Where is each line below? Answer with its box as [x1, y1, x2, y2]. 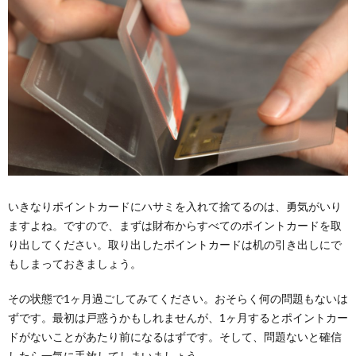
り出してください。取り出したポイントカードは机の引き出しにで [8, 238, 342, 252]
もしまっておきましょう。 [8, 257, 141, 271]
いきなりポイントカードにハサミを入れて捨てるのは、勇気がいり [8, 199, 342, 214]
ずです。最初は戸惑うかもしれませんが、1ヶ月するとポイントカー [8, 311, 348, 325]
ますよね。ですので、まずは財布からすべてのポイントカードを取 [8, 219, 342, 233]
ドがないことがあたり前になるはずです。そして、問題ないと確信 [8, 330, 342, 344]
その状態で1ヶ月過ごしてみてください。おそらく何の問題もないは [8, 292, 348, 306]
